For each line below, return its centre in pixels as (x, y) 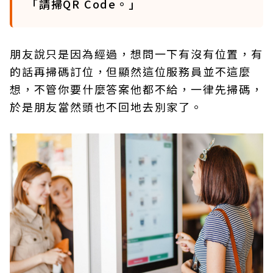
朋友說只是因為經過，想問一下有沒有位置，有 (136, 54)
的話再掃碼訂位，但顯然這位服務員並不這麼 (130, 71)
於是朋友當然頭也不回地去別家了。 (106, 107)
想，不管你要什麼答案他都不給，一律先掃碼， (136, 89)
